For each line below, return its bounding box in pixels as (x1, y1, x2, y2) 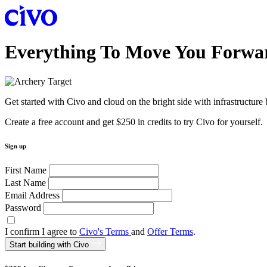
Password (5, 202, 41, 213)
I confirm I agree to (5, 226, 79, 237)
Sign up (5, 142, 26, 150)
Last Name (5, 177, 46, 188)
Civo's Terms (79, 226, 131, 237)
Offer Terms (147, 226, 193, 237)
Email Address (5, 190, 60, 200)
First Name (5, 164, 46, 175)
